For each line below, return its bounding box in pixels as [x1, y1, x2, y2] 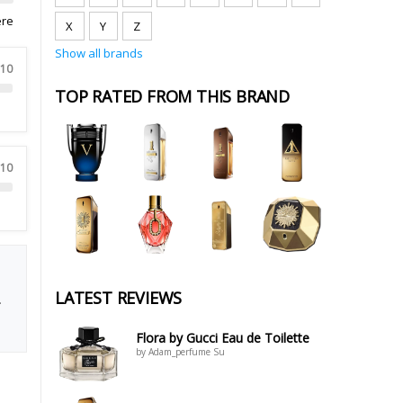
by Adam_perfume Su [136, 345, 225, 358]
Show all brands [55, 45, 143, 61]
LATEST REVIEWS [55, 287, 183, 309]
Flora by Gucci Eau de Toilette [136, 329, 309, 346]
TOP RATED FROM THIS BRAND [55, 85, 290, 107]
